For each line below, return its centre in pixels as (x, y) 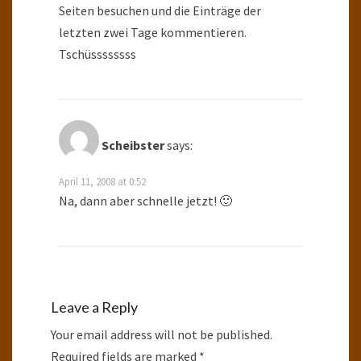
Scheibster (133, 145)
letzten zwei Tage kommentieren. (153, 33)
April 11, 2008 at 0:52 (102, 182)
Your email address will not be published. (162, 335)
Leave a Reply (94, 307)
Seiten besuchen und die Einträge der (160, 11)
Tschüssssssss (98, 54)
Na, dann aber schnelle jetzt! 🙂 (145, 201)
